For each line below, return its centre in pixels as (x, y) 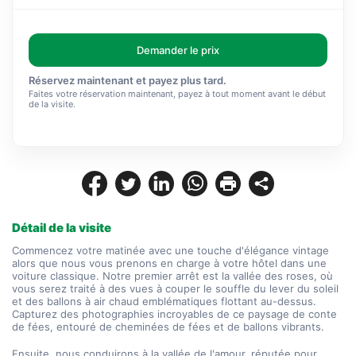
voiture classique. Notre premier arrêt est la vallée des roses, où (172, 276)
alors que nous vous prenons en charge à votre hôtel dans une (169, 263)
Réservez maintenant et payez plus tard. (128, 80)
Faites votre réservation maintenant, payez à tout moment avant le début (177, 94)
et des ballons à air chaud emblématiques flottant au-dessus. (164, 301)
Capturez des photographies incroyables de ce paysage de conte (174, 314)
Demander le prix (178, 50)
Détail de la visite (62, 228)
